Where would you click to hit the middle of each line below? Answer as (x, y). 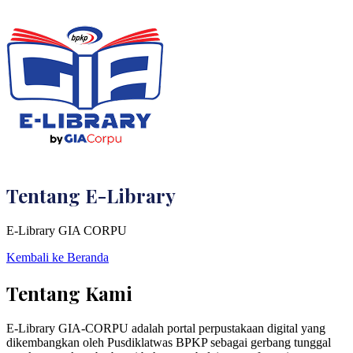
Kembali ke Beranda (58, 257)
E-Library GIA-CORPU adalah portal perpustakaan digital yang (166, 328)
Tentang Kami (69, 293)
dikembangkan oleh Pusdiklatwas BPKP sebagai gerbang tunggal (169, 342)
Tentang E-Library (91, 195)
